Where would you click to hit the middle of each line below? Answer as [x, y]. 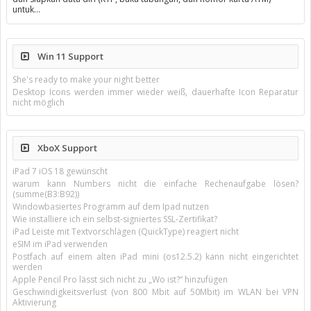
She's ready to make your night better [86, 79]
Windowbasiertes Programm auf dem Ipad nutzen [111, 207]
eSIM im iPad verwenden [60, 244]
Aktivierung [34, 302]
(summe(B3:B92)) [46, 194]
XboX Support [66, 148]
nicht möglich [39, 102]
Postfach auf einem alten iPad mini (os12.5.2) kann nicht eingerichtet [155, 257]
